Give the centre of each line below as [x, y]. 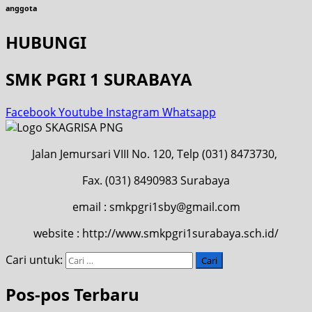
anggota [21, 8]
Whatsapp [189, 112]
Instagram [133, 112]
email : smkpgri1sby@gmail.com [156, 206]
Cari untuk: [34, 259]
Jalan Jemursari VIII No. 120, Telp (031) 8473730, [156, 154]
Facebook [31, 112]
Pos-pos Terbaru [72, 294]
